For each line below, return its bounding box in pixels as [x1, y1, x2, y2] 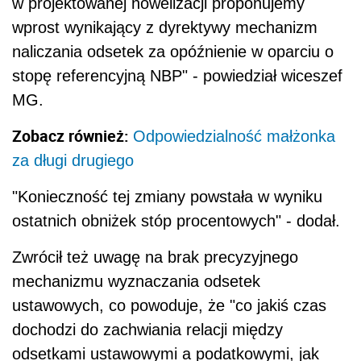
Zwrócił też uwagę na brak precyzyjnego [12, 247, 298, 266]
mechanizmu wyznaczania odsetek [12, 272, 260, 290]
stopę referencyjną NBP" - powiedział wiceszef [12, 66, 342, 85]
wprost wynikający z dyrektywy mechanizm [12, 18, 317, 36]
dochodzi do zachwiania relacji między [12, 320, 283, 338]
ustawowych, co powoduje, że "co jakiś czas [12, 296, 326, 314]
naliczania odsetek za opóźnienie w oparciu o [12, 42, 334, 60]
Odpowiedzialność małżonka [133, 127, 335, 145]
